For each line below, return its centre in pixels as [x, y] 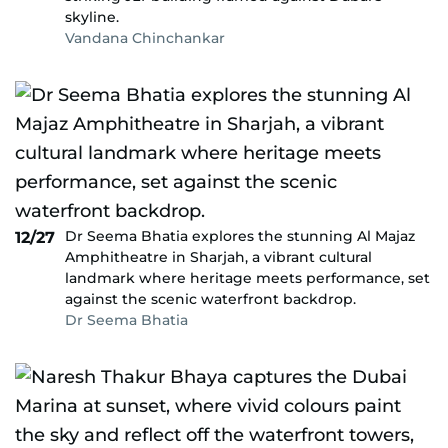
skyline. [92, 17]
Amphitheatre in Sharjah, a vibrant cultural [218, 257]
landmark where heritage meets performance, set [247, 278]
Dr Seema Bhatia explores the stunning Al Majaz [240, 236]
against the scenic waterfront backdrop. [210, 299]
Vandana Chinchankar [145, 38]
